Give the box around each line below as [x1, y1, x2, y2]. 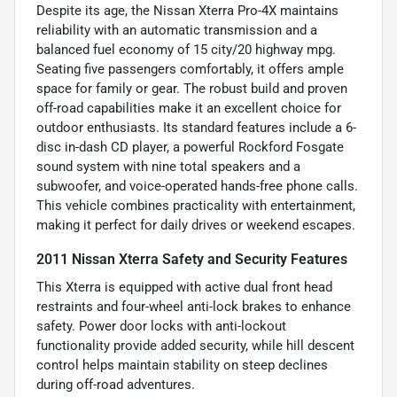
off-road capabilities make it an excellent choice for [36, 100, 341, 117]
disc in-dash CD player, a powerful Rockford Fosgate [36, 139, 344, 156]
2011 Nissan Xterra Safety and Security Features [36, 251, 347, 269]
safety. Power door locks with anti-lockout [36, 318, 286, 335]
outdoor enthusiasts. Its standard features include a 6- [36, 120, 356, 136]
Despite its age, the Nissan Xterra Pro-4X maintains [36, 3, 339, 19]
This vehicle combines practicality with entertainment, [36, 198, 355, 214]
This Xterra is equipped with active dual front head [36, 279, 332, 296]
